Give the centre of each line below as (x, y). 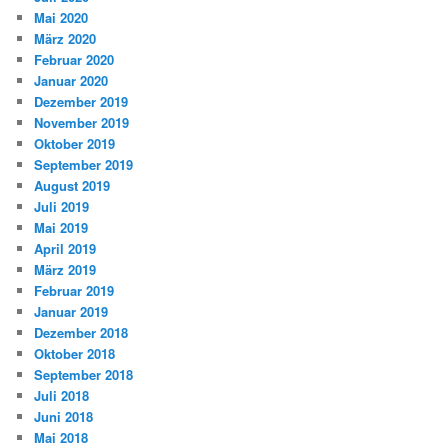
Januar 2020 (71, 80)
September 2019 (84, 164)
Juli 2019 (62, 206)
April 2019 (65, 248)
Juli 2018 (62, 395)
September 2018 (84, 374)
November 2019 (82, 122)
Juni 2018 (64, 416)
